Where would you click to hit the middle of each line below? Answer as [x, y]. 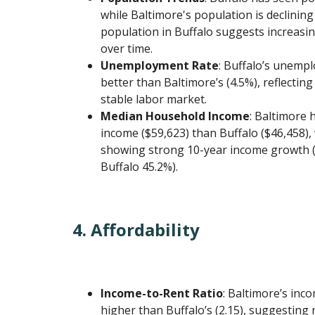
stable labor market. [154, 99]
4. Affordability [136, 230]
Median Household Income [175, 116]
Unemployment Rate [160, 66]
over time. [127, 49]
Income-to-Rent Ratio [162, 294]
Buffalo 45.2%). [140, 167]
